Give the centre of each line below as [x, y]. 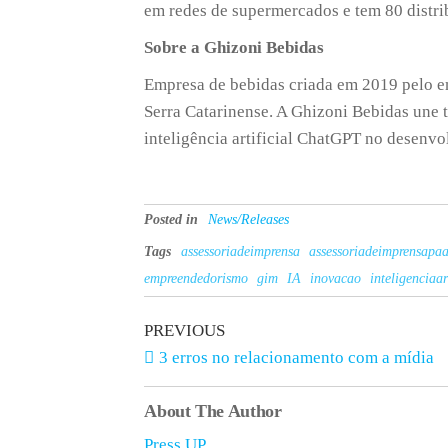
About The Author [213, 411]
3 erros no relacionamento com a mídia [297, 357]
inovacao [336, 278]
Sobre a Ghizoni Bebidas [234, 47]
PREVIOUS [185, 330]
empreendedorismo [196, 278]
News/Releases [249, 219]
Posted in [171, 219]
